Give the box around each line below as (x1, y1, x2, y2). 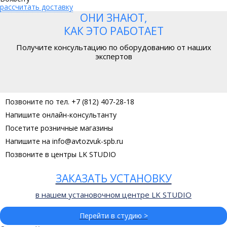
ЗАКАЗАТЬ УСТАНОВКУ (55, 171, 172, 185)
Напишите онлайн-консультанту (5, 109, 117, 120)
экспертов (95, 51, 132, 61)
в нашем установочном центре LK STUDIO (35, 189, 192, 200)
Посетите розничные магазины (5, 123, 113, 133)
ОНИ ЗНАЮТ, (80, 10, 147, 25)
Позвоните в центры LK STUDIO (5, 149, 116, 159)
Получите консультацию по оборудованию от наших (16, 42, 211, 52)
